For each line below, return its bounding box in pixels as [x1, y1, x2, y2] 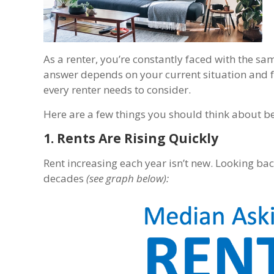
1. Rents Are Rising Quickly [43, 129, 219, 147]
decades [43, 171, 87, 185]
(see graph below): [86, 171, 169, 185]
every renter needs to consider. [43, 82, 191, 97]
